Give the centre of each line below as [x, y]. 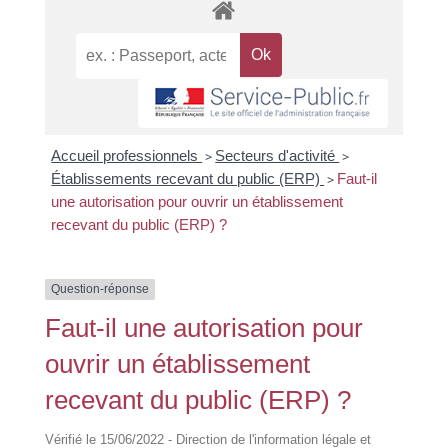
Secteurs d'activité [277, 156]
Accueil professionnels [127, 156]
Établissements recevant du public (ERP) [188, 179]
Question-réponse [99, 289]
